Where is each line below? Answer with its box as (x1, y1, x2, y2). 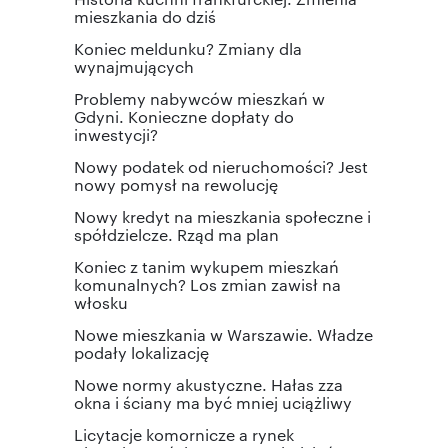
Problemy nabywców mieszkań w (74, 87, 325, 109)
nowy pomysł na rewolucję (74, 173, 278, 195)
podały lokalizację (74, 341, 209, 363)
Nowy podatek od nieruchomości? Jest (74, 155, 368, 177)
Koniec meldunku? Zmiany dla (74, 37, 302, 59)
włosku (74, 291, 128, 313)
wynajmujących (74, 55, 194, 77)
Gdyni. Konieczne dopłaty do (74, 105, 294, 127)
